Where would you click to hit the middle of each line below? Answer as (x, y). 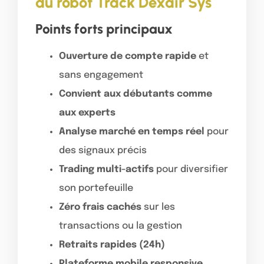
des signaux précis (103, 150)
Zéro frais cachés (100, 207)
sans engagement (101, 75)
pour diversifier (191, 169)
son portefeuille (96, 188)
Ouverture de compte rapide (128, 56)
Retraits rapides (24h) (112, 245)
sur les (158, 207)
